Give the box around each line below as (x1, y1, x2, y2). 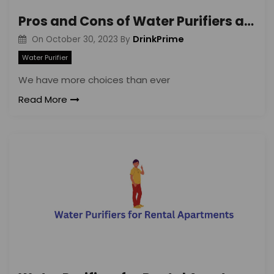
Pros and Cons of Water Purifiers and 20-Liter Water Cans (244, 12, 254, 30)
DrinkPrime (132, 32, 184, 45)
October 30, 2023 (45, 33, 118, 45)
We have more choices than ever (18, 73, 170, 87)
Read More (18, 93, 67, 106)
